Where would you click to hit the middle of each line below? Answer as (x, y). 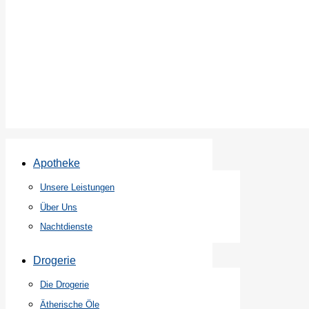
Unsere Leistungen (77, 188)
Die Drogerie (64, 285)
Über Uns (59, 207)
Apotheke (57, 163)
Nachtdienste (66, 226)
